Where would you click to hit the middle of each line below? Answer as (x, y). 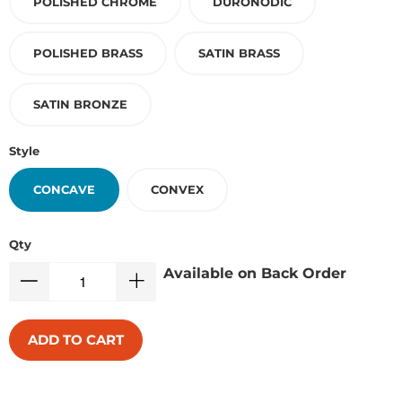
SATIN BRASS (239, 53)
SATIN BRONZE (80, 104)
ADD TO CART (76, 339)
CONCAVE (64, 189)
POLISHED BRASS (88, 53)
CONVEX (177, 189)
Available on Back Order (255, 273)
